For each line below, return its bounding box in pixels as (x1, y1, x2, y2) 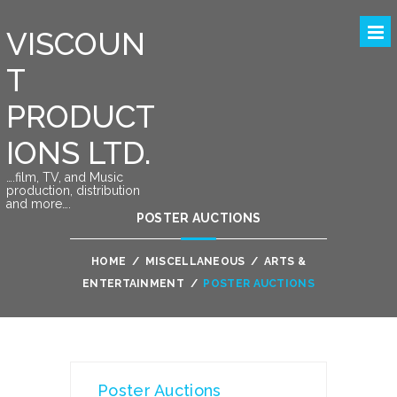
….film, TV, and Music (5, 170, 123, 184)
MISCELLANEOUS (144, 255, 245, 268)
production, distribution (5, 183, 140, 198)
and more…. (5, 197, 71, 211)
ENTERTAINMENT (82, 277, 184, 290)
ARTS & (264, 255, 306, 268)
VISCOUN (5, 26, 145, 62)
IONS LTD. (5, 135, 151, 171)
